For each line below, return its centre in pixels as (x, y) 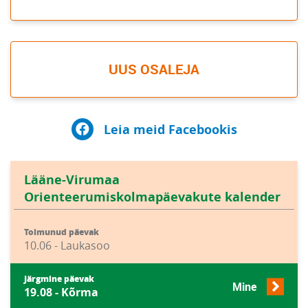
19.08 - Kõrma (61, 292)
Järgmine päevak (59, 279)
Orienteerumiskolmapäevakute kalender (152, 197)
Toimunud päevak (62, 232)
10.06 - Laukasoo (67, 245)
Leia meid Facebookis (170, 129)
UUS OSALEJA (154, 69)
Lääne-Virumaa (72, 180)
